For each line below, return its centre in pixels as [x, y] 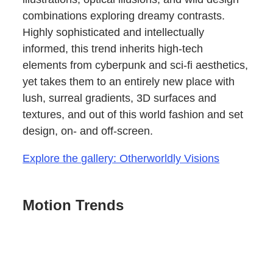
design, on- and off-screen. [88, 131]
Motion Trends [73, 205]
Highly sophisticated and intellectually [114, 33]
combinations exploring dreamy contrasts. [124, 16]
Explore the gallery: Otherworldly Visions [121, 159]
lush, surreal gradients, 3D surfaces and [120, 98]
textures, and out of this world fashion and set [133, 115]
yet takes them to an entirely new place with [129, 82]
